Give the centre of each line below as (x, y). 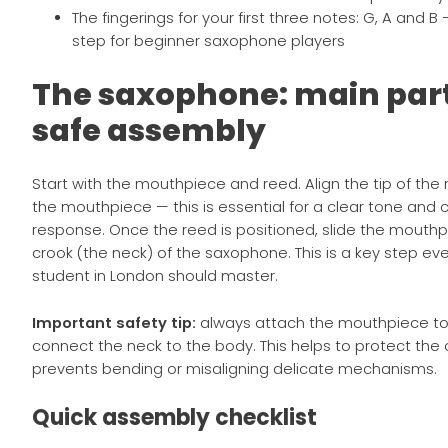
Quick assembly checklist (175, 418)
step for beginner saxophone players (209, 41)
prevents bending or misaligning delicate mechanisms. (235, 369)
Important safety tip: (114, 323)
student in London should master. (155, 276)
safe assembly (149, 131)
